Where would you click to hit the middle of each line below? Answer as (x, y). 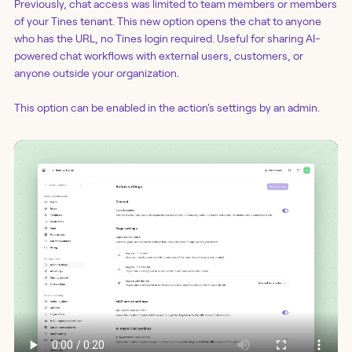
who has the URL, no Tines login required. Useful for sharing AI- (167, 39)
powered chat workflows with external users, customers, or (159, 56)
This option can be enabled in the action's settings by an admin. (167, 108)
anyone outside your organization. (97, 73)
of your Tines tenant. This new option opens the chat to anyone (168, 22)
